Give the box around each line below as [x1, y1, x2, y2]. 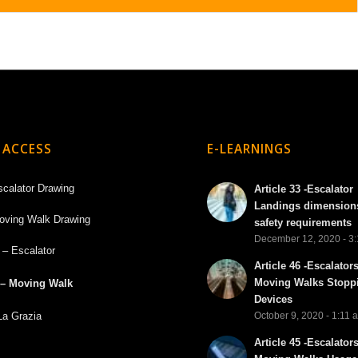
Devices [254, 293, 293, 306]
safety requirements [254, 217, 352, 229]
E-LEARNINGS [207, 141, 292, 158]
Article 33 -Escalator [254, 183, 354, 196]
